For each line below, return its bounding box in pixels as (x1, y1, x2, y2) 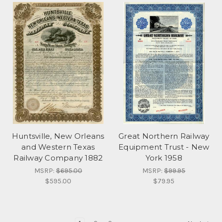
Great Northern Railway (118, 131, 210, 141)
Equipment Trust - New (118, 142, 210, 152)
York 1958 (145, 153, 182, 163)
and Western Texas (21, 142, 95, 152)
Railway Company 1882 (13, 153, 103, 163)
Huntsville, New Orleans (11, 131, 105, 141)
